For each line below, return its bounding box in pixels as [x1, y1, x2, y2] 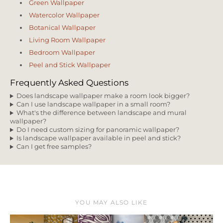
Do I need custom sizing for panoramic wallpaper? [16, 126, 180, 134]
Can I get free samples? [16, 143, 92, 151]
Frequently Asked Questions [10, 77, 128, 88]
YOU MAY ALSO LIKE [75, 199, 148, 207]
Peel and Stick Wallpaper [28, 61, 111, 69]
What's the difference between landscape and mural [16, 109, 187, 117]
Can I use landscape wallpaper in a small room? [16, 101, 171, 109]
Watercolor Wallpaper [28, 11, 100, 19]
